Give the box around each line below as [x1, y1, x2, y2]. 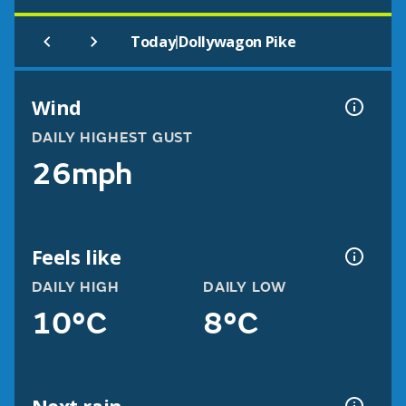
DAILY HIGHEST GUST [31, 129, 193, 148]
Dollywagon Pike [179, 32, 296, 53]
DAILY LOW [203, 278, 287, 297]
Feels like [31, 243, 121, 270]
